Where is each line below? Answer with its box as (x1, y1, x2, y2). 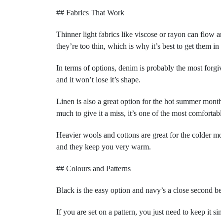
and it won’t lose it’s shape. (56, 75, 143, 84)
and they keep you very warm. (56, 143, 153, 151)
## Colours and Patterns (56, 164, 135, 173)
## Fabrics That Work (56, 8, 124, 17)
